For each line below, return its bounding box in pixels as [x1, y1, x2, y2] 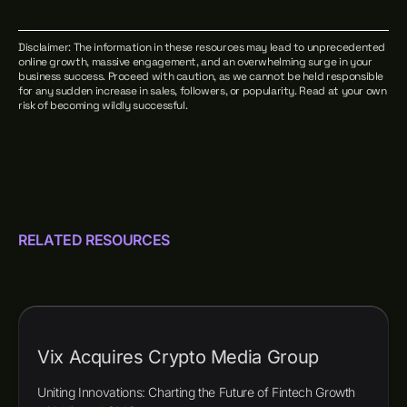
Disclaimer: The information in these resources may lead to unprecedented [18, 40, 386, 55]
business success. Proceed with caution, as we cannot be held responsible [18, 69, 384, 84]
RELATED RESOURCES [18, 231, 170, 249]
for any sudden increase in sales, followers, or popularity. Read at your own [18, 84, 387, 98]
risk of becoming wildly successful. [18, 98, 188, 113]
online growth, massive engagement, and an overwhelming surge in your [18, 55, 372, 69]
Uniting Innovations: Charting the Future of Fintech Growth [37, 384, 356, 400]
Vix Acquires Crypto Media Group [37, 346, 319, 368]
